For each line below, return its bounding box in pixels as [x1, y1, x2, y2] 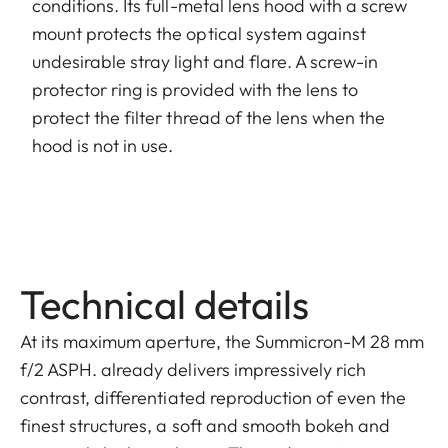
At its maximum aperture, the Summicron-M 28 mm [20, 329, 425, 353]
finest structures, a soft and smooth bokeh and [20, 413, 391, 437]
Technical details [20, 278, 309, 329]
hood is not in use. [32, 133, 178, 157]
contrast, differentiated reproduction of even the [20, 385, 407, 409]
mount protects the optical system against [32, 21, 367, 45]
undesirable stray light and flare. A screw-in [32, 49, 379, 73]
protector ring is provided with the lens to [32, 77, 359, 101]
